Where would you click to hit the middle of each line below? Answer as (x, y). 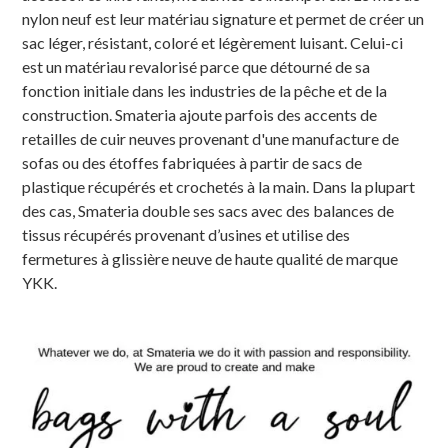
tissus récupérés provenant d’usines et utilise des (186, 234)
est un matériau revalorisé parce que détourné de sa (196, 66)
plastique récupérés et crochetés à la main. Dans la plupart (219, 186)
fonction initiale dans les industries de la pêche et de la (205, 90)
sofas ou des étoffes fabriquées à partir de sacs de (192, 162)
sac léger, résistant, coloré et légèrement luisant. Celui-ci (213, 42)
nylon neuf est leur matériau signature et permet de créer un (223, 18)
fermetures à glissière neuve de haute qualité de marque (210, 258)
